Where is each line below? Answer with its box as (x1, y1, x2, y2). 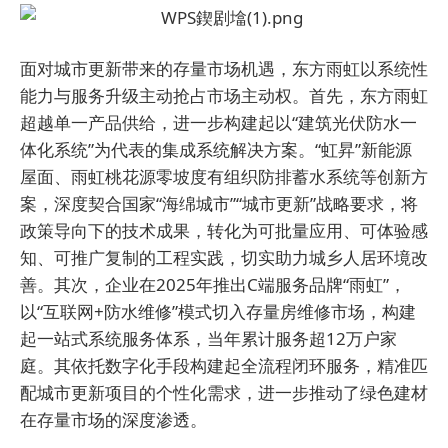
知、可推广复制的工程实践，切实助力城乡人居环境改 (20, 246, 428, 269)
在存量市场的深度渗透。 (20, 408, 207, 431)
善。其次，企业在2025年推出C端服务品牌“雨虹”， (20, 273, 406, 296)
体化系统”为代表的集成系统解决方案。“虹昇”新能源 (20, 138, 412, 161)
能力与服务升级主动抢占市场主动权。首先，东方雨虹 (20, 84, 428, 107)
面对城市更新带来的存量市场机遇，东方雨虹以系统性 (20, 57, 428, 80)
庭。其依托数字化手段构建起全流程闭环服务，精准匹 (20, 354, 428, 377)
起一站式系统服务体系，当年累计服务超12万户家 (20, 327, 397, 350)
